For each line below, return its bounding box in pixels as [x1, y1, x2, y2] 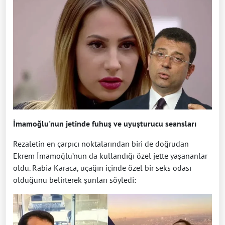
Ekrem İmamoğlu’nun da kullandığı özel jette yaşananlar [13, 151, 207, 161]
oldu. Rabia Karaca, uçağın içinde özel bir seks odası [13, 163, 191, 173]
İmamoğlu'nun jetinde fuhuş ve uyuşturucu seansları [13, 119, 196, 129]
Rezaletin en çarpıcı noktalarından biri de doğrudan [13, 139, 189, 149]
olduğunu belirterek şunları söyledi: [13, 175, 136, 185]
